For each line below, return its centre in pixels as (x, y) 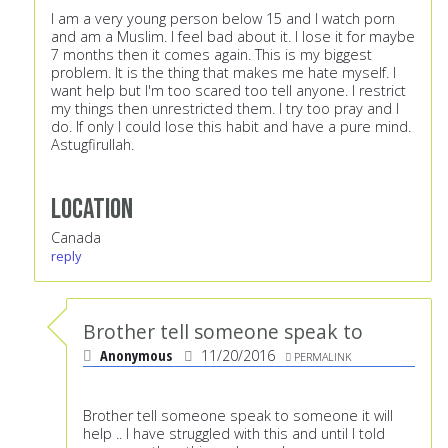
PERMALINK (322, 357)
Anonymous (136, 356)
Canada (76, 238)
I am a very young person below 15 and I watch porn (223, 19)
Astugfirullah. (92, 145)
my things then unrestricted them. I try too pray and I (225, 109)
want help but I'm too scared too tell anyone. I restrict (228, 91)
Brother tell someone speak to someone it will (238, 416)
